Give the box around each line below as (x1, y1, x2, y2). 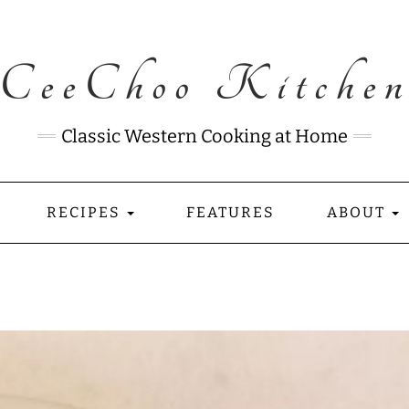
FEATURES (186, 204, 275, 221)
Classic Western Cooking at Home (61, 125, 348, 147)
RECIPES (47, 204, 125, 221)
